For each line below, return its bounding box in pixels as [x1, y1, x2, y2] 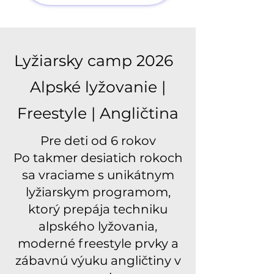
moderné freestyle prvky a [17, 236, 179, 251]
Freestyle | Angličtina [17, 104, 179, 122]
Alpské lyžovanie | [30, 78, 166, 96]
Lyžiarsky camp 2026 [14, 51, 182, 70]
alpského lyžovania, [39, 219, 157, 234]
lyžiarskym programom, [25, 185, 171, 199]
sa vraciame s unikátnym [21, 168, 174, 182]
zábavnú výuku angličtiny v [15, 253, 181, 268]
